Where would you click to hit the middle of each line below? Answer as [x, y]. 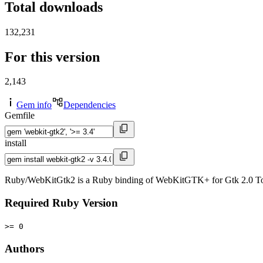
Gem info [34, 105]
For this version [52, 57]
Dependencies [90, 105]
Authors [24, 248]
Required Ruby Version [61, 203]
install [16, 143]
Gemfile [20, 116]
